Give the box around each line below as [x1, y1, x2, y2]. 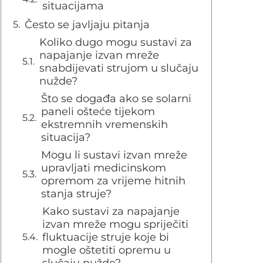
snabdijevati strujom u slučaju [39, 62, 198, 75]
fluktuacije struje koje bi [42, 231, 169, 244]
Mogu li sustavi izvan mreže [41, 149, 187, 161]
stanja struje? [41, 187, 112, 200]
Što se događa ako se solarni [41, 92, 191, 105]
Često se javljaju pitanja [25, 18, 150, 31]
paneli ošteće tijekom [41, 105, 155, 118]
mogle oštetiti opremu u [42, 244, 171, 257]
